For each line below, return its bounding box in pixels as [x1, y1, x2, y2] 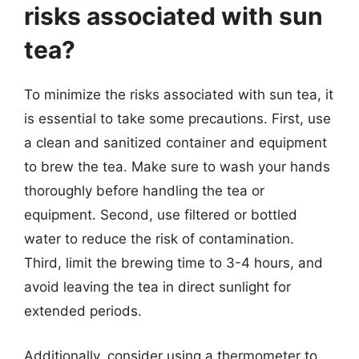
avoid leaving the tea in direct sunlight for [24, 279, 291, 295]
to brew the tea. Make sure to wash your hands [24, 159, 330, 175]
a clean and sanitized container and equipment [24, 135, 327, 151]
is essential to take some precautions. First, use [24, 111, 331, 127]
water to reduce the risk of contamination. [24, 231, 294, 247]
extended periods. [24, 303, 142, 319]
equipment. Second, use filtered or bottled [24, 207, 297, 223]
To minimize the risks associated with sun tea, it [24, 87, 333, 103]
